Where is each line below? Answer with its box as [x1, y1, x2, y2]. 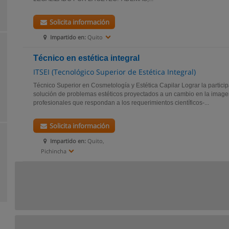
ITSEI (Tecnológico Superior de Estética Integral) [33, 67, 196, 77]
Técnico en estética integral [33, 54, 140, 62]
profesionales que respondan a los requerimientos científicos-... [33, 99, 209, 106]
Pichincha [41, 147, 66, 155]
